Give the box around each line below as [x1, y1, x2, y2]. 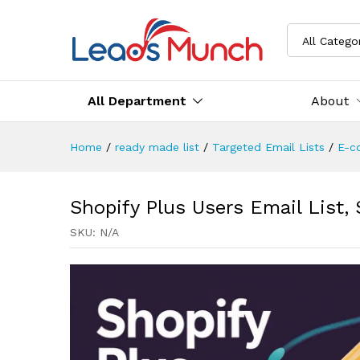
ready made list [115, 140, 199, 153]
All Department [88, 92, 186, 108]
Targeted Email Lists [212, 140, 325, 153]
